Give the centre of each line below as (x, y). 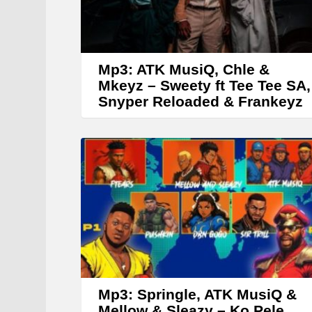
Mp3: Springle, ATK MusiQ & (197, 294)
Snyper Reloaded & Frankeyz (201, 102)
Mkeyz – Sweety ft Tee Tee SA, (204, 86)
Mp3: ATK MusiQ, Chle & (184, 70)
